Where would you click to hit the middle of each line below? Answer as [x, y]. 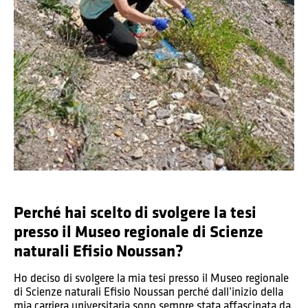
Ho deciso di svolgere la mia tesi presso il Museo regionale [151, 278]
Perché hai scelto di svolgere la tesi [135, 212]
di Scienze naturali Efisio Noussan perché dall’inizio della [148, 291]
